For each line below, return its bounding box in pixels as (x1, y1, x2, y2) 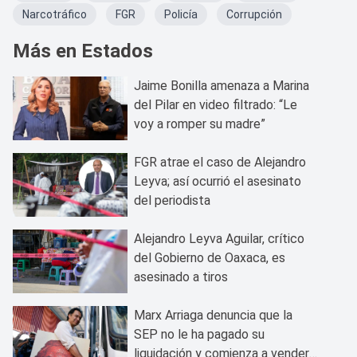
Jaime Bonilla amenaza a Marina (134, 77, 309, 93)
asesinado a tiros (134, 269, 228, 284)
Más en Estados (13, 39, 153, 62)
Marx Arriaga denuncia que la (134, 307, 292, 323)
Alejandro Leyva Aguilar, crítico (134, 230, 304, 246)
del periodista (134, 192, 210, 208)
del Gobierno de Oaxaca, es (134, 249, 285, 265)
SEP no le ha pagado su (134, 326, 265, 342)
